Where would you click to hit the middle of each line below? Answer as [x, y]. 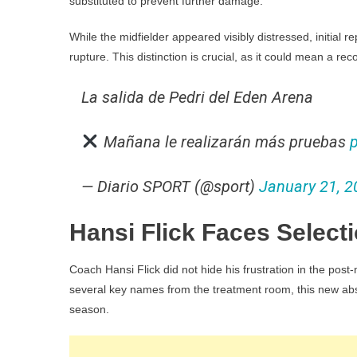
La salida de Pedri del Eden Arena [197, 97]
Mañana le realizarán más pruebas [224, 142]
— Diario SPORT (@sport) [170, 186]
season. [89, 309]
